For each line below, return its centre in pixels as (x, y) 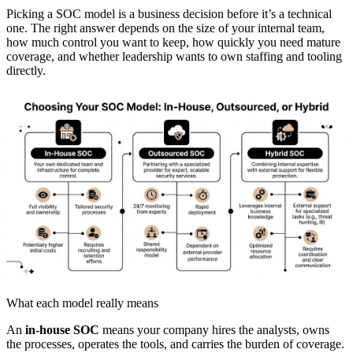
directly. (26, 70)
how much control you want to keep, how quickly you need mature (173, 42)
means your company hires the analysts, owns (214, 330)
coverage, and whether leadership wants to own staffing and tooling (174, 56)
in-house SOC (62, 330)
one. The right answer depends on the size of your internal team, (165, 28)
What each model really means (82, 303)
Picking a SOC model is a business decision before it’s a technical (169, 13)
